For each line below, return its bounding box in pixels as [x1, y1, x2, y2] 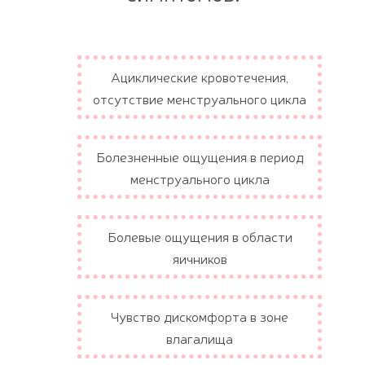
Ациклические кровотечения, [111, 67, 288, 86]
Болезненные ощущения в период [95, 147, 304, 165]
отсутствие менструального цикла [93, 89, 306, 108]
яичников [172, 248, 227, 267]
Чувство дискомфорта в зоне [111, 306, 288, 325]
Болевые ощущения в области [107, 226, 292, 245]
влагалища [166, 328, 233, 347]
